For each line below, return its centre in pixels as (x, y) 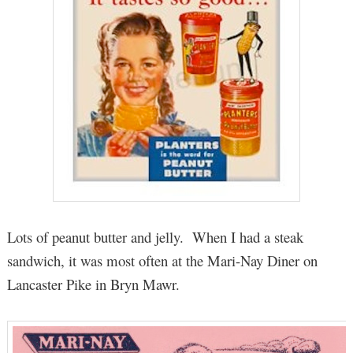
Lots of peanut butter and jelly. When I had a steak (155, 237)
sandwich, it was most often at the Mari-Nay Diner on (162, 261)
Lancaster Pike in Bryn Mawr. (93, 284)
